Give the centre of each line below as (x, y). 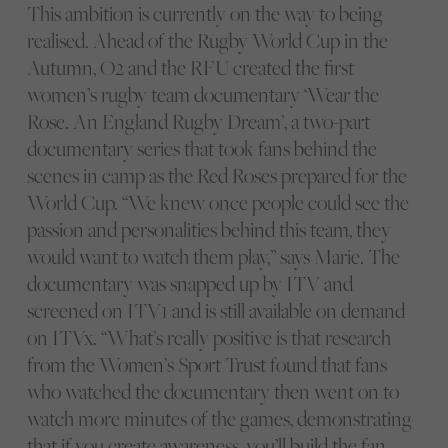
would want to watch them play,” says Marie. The (213, 256)
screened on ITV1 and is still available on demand (215, 310)
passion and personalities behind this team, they (208, 229)
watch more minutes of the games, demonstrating (219, 418)
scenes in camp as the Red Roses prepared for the (216, 175)
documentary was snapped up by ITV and (189, 283)
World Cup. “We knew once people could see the (217, 202)
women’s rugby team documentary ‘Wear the (202, 94)
